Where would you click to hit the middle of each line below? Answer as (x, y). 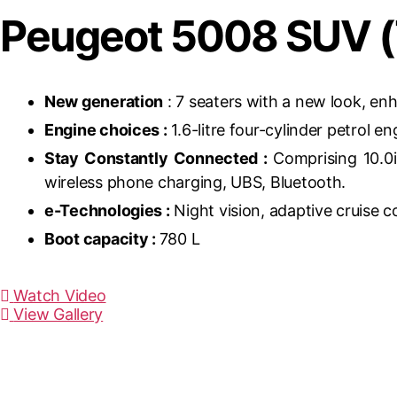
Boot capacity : (102, 239)
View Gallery (58, 314)
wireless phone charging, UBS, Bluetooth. (195, 182)
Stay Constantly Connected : (159, 158)
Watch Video (60, 296)
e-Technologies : (107, 210)
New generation (104, 101)
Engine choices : (106, 130)
